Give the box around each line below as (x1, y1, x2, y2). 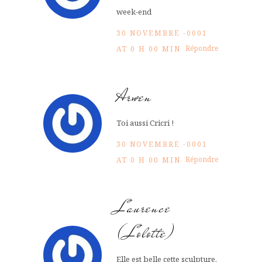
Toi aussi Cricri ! (116, 117, 174, 128)
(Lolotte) (116, 220, 175, 245)
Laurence (116, 195, 171, 220)
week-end (116, 6, 151, 17)
